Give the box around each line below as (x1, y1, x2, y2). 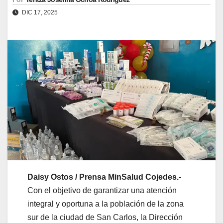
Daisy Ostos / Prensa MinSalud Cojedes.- (27, 172, 181, 181)
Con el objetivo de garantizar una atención (27, 186, 177, 195)
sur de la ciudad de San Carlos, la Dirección (27, 213, 183, 222)
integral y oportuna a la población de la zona (27, 199, 184, 208)
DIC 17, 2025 (20, 8, 58, 16)
